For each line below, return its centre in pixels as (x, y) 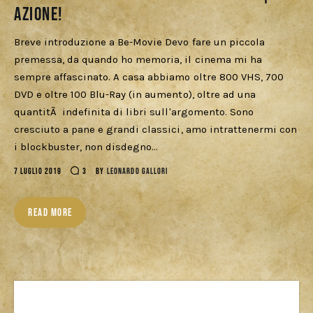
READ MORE (50, 213)
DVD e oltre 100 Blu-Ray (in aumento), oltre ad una (135, 95)
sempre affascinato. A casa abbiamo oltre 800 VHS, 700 (149, 77)
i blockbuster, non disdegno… (86, 147)
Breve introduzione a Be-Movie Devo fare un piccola (139, 42)
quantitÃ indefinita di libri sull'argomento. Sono (134, 112)
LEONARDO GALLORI (137, 172)
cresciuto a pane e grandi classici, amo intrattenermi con (155, 130)
